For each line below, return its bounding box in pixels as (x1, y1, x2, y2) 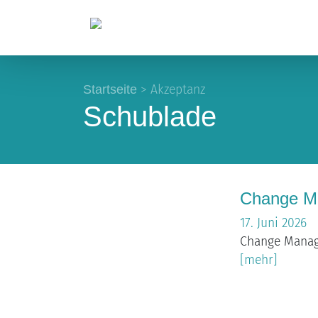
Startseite (83, 82, 137, 97)
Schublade (83, 100, 216, 132)
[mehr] (240, 253, 278, 268)
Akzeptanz (150, 82, 205, 97)
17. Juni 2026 (240, 216, 307, 231)
